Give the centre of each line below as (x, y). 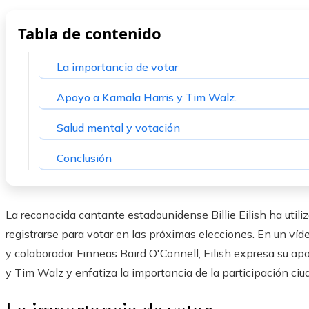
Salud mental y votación (118, 128)
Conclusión (84, 158)
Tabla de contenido (90, 33)
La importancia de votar (117, 67)
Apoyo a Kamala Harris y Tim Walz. (147, 98)
